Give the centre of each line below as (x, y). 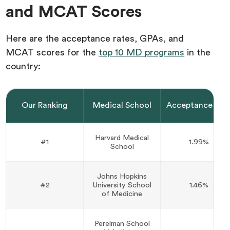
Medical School (122, 105)
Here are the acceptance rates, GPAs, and (95, 38)
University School (122, 185)
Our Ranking (45, 105)
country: (23, 66)
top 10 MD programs (142, 52)
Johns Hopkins (122, 176)
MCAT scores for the (52, 52)
